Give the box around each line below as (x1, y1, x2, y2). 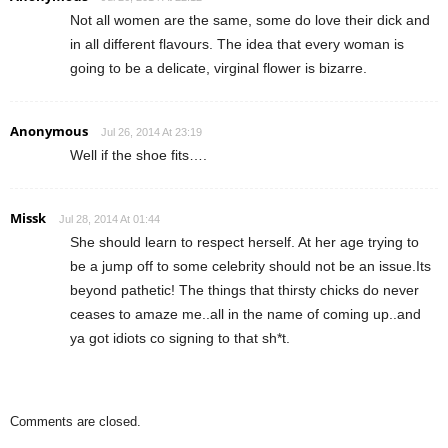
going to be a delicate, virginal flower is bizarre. (70, 60, 367, 77)
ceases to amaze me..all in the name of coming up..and (70, 306, 421, 323)
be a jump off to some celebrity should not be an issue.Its (70, 258, 431, 275)
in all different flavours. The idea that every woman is (70, 36, 404, 53)
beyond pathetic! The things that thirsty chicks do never (70, 282, 419, 299)
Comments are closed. (10, 414, 141, 430)
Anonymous (10, 122, 88, 141)
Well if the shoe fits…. (70, 147, 207, 164)
